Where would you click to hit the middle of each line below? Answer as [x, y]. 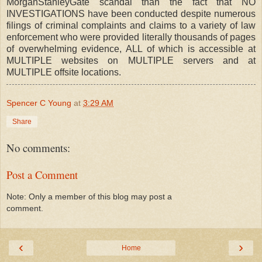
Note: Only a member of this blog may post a [89, 196]
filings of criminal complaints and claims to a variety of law [131, 25]
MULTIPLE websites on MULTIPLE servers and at [131, 60]
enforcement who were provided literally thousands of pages [131, 37]
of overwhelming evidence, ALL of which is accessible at [131, 49]
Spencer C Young [39, 103]
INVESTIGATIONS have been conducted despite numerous [131, 13]
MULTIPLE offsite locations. [64, 72]
